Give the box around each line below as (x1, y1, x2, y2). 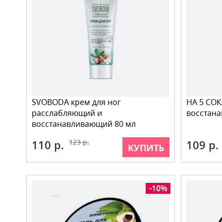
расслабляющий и (32, 108, 102, 118)
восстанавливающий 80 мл (32, 118, 136, 129)
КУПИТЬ (128, 142, 164, 154)
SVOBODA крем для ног (32, 97, 121, 108)
